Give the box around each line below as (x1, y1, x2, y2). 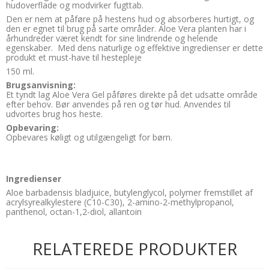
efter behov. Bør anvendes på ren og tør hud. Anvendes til (6, 98, 231, 110)
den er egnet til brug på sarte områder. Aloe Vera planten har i (6, 23, 246, 35)
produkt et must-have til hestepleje (6, 52, 142, 64)
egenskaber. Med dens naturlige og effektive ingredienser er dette (6, 42, 263, 54)
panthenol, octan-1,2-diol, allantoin (6, 206, 142, 218)
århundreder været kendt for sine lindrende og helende (6, 32, 218, 44)
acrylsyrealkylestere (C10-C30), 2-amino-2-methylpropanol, (6, 196, 234, 208)
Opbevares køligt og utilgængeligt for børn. (6, 131, 172, 144)
